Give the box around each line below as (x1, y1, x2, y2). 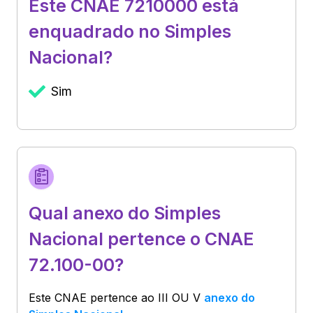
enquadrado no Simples (29, 20, 231, 42)
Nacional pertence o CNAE (29, 228, 254, 249)
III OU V (158, 290, 201, 305)
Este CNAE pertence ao (29, 290, 158, 305)
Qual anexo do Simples (29, 202, 221, 224)
